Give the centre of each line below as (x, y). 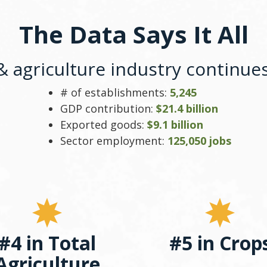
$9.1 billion (175, 124)
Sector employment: (114, 140)
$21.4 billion (187, 108)
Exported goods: (103, 124)
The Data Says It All (133, 34)
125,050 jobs (199, 140)
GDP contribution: (108, 108)
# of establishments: (115, 92)
